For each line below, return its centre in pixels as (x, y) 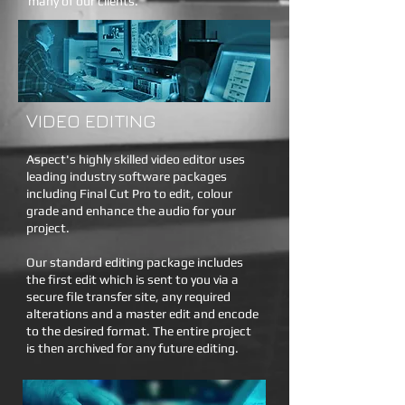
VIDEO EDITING (91, 121)
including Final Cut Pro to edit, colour (129, 193)
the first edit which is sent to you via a (132, 279)
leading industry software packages (127, 176)
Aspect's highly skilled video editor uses (136, 159)
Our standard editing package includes (135, 262)
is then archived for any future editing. (132, 348)
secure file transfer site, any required (128, 297)
